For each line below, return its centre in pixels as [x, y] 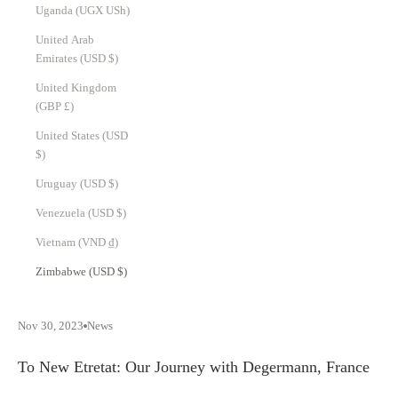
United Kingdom [76, 88]
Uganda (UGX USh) [118, 11]
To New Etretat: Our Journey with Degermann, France [194, 367]
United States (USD [82, 136]
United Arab [65, 40]
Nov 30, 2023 [51, 326]
